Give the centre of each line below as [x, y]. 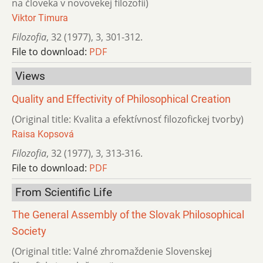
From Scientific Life [64, 192]
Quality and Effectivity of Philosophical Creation [121, 99]
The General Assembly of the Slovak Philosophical [128, 215]
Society [29, 232]
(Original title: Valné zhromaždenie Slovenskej [112, 252]
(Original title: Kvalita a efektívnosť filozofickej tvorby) [128, 119]
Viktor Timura [40, 18]
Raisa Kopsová [43, 134]
